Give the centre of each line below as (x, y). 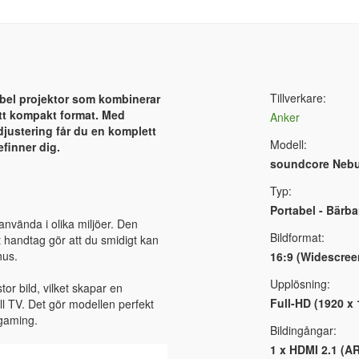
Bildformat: (297, 237)
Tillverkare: (298, 97)
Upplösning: (300, 283)
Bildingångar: (303, 330)
